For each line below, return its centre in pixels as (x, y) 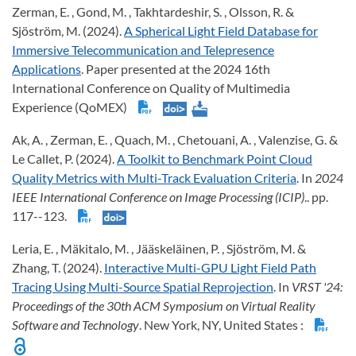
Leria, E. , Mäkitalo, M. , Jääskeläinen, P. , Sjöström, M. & (159, 248)
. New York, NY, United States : (224, 324)
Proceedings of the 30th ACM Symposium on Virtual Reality (164, 305)
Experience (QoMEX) (72, 106)
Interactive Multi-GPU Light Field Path (210, 267)
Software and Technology (75, 324)
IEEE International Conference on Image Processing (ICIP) (158, 196)
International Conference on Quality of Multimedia (151, 87)
